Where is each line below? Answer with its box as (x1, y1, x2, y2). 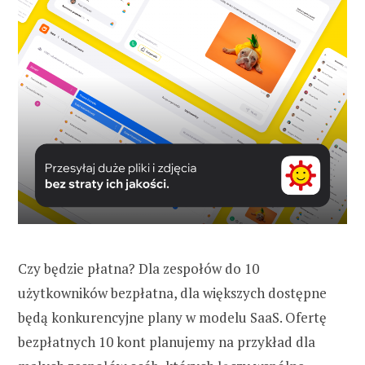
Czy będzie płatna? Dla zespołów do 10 (18, 259, 259, 279)
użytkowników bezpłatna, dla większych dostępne (18, 284, 327, 303)
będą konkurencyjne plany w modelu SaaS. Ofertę (18, 308, 327, 328)
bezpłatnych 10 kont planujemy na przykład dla (18, 332, 315, 352)
